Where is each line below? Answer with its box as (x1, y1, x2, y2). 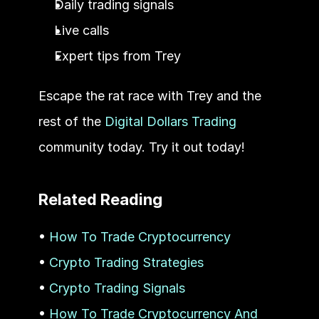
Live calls (53, 22, 109, 38)
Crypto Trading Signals (48, 280, 185, 296)
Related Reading (38, 189, 162, 209)
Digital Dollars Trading (104, 113, 236, 129)
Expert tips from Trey (53, 48, 181, 63)
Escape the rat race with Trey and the (38, 88, 261, 103)
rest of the (38, 113, 105, 129)
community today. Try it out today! (38, 139, 249, 155)
